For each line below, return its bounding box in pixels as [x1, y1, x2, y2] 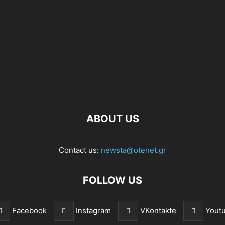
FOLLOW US [83, 174, 142, 186]
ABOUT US [86, 113, 139, 125]
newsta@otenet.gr [101, 145, 166, 155]
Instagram [76, 206, 111, 215]
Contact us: [59, 145, 101, 155]
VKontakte [140, 206, 176, 215]
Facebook [12, 206, 47, 215]
